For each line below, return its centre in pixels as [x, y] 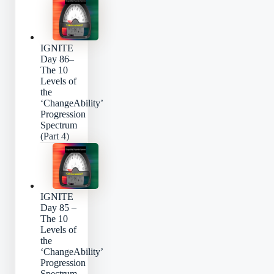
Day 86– [57, 59]
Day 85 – [58, 208]
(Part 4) [55, 136]
